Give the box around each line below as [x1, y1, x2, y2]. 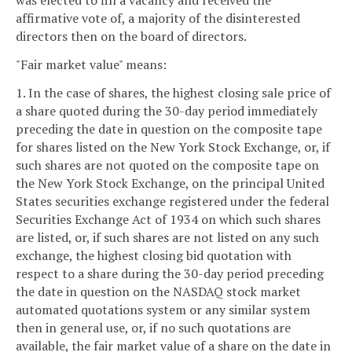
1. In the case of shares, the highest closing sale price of [16, 83, 331, 101]
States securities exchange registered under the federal [16, 192, 329, 210]
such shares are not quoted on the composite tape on [16, 156, 319, 174]
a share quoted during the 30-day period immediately [16, 101, 317, 119]
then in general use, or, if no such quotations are [16, 318, 291, 336]
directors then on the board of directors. [16, 27, 247, 46]
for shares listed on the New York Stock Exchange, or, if [16, 137, 330, 156]
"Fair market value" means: [16, 55, 167, 73]
